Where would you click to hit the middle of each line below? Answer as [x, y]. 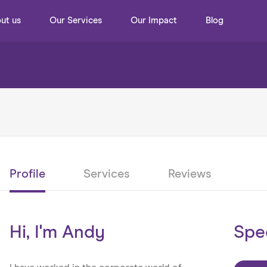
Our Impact [154, 21]
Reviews [190, 174]
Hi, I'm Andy [58, 232]
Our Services [76, 21]
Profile [28, 174]
